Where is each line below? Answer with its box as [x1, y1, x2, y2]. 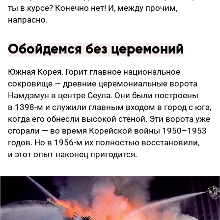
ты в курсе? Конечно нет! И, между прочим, [8, 3, 177, 13]
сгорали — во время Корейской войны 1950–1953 [8, 126, 207, 136]
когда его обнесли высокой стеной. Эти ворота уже [8, 114, 210, 124]
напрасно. [8, 15, 48, 25]
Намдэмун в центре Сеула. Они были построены [8, 90, 198, 101]
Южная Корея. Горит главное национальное [8, 67, 180, 77]
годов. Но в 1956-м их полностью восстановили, [8, 137, 199, 148]
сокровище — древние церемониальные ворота [8, 79, 197, 89]
